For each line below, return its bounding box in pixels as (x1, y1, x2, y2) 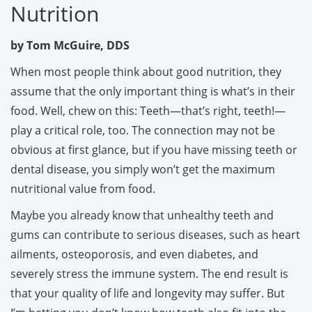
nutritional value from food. (10, 180, 158, 196)
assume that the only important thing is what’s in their (10, 83, 295, 99)
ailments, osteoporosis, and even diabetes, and (10, 246, 258, 262)
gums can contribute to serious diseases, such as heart (10, 226, 300, 242)
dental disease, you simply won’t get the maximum (10, 161, 275, 177)
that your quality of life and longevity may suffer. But (10, 285, 285, 301)
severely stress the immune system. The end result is (10, 265, 288, 281)
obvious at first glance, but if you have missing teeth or (10, 141, 297, 157)
